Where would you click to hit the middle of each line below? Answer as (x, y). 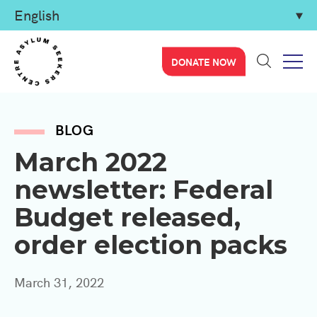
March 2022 (91, 162)
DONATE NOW (204, 61)
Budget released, (127, 217)
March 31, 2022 (59, 282)
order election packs (151, 245)
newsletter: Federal (144, 190)
